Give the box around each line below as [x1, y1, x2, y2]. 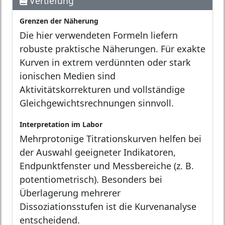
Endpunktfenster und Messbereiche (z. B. [20, 159, 194, 172]
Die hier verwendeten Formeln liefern [20, 29, 178, 41]
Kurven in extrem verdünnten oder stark [20, 56, 191, 68]
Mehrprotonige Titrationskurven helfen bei [20, 132, 201, 145]
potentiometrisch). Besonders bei [20, 173, 162, 185]
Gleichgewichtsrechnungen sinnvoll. [20, 96, 174, 109]
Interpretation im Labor [20, 119, 102, 129]
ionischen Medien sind [20, 69, 116, 82]
